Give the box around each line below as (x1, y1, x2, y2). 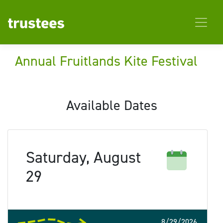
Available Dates (66, 96, 157, 114)
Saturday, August (26, 147, 141, 168)
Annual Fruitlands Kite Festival (15, 52, 198, 70)
